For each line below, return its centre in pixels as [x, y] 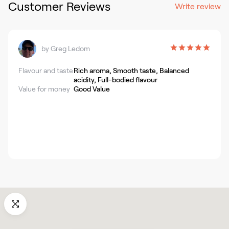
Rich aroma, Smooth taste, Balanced [131, 70]
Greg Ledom [70, 49]
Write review [198, 6]
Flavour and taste [46, 70]
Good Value [92, 89]
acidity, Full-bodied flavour [116, 79]
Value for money [44, 89]
